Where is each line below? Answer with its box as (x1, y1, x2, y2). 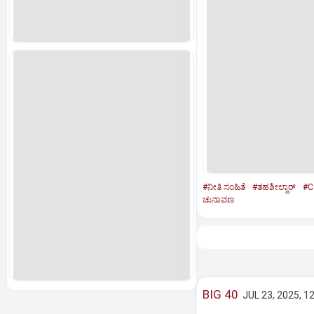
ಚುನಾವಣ (202, 195, 234, 205)
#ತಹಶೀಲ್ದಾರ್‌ (252, 182, 296, 192)
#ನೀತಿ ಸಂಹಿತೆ (202, 182, 245, 192)
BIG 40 (202, 287, 238, 301)
